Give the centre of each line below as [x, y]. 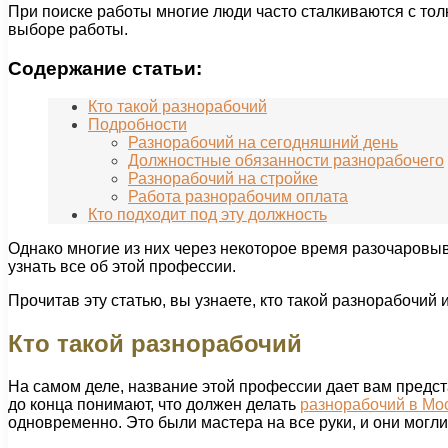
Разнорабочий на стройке [223, 179]
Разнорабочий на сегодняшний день [263, 143]
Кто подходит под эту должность [207, 215]
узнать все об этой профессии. [122, 267]
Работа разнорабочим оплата [238, 197]
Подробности [137, 125]
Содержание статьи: [105, 68]
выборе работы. [68, 29]
